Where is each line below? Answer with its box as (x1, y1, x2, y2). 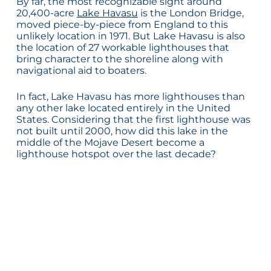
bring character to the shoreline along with (16, 53, 223, 65)
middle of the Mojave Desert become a (16, 137, 204, 149)
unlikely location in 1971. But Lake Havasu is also (16, 30, 245, 42)
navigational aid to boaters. (16, 65, 146, 77)
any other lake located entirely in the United (16, 102, 230, 114)
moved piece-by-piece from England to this (16, 19, 228, 31)
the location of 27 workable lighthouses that (16, 42, 229, 54)
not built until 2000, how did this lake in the (16, 125, 228, 137)
